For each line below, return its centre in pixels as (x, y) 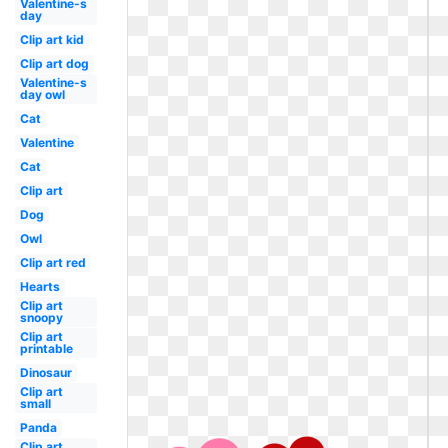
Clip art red (52, 262)
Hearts (39, 286)
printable (46, 348)
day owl (42, 94)
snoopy (41, 317)
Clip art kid (51, 39)
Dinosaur (45, 372)
